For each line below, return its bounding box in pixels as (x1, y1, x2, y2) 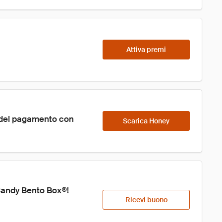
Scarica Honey (123, 116, 169, 125)
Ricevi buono (125, 195, 167, 204)
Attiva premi (126, 45, 166, 54)
